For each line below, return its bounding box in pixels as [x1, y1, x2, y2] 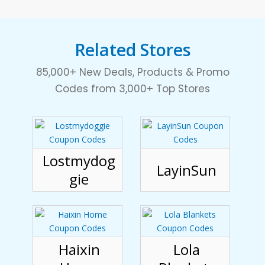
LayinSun [157, 160, 216, 180]
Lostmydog [43, 151, 115, 171]
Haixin [58, 240, 100, 260]
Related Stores [74, 38, 191, 62]
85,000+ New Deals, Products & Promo [35, 65, 230, 80]
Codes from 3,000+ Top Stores [55, 82, 210, 96]
